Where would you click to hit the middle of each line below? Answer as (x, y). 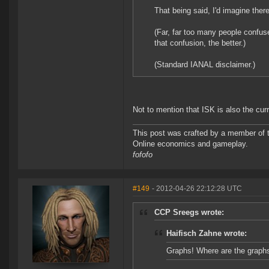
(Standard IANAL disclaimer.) (205, 65)
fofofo (143, 155)
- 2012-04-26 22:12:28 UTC (197, 189)
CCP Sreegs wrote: (189, 213)
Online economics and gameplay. (190, 144)
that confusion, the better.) (200, 43)
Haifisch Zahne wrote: (207, 234)
